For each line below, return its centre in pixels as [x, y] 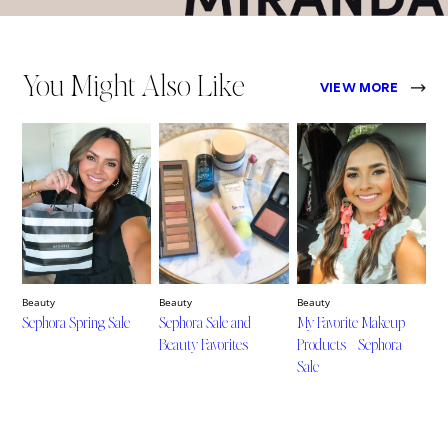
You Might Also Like [134, 84]
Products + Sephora [349, 344]
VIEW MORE [359, 89]
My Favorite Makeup [350, 322]
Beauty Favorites [204, 344]
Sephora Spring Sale [76, 322]
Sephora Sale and [205, 322]
